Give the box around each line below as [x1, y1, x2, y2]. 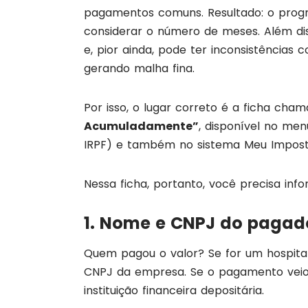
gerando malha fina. [84, 60, 195, 77]
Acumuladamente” [84, 118, 199, 135]
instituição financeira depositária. [84, 283, 264, 299]
